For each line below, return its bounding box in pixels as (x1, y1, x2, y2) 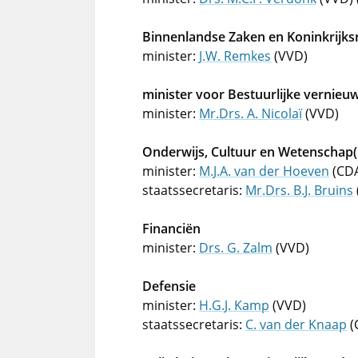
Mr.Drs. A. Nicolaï (199, 105, 302, 122)
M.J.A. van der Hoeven (199, 162, 329, 180)
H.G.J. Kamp (199, 296, 269, 314)
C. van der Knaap (245, 316, 347, 333)
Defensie (142, 277, 196, 295)
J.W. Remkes (199, 47, 271, 65)
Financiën (142, 220, 201, 237)
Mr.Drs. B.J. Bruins (245, 181, 353, 199)
